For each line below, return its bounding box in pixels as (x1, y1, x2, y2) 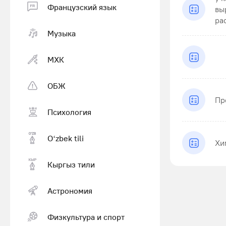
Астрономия (47, 185, 92, 196)
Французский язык (47, 2, 117, 12)
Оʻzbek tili (47, 133, 84, 143)
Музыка (47, 28, 76, 38)
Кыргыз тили (47, 159, 95, 169)
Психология (47, 106, 91, 117)
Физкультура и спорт (47, 211, 125, 222)
